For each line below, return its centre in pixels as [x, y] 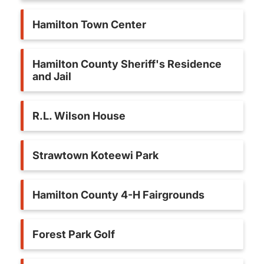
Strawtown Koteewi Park [95, 155]
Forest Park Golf [74, 234]
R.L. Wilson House [79, 116]
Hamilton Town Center [89, 24]
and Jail [52, 76]
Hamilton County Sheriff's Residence [127, 64]
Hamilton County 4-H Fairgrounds [118, 195]
